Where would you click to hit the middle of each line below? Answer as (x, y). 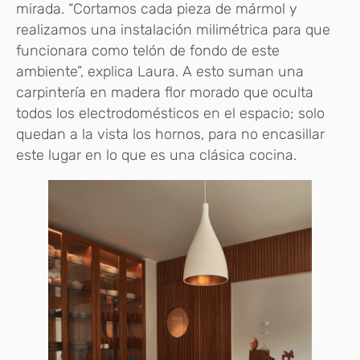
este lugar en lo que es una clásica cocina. (158, 155)
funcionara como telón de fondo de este (148, 51)
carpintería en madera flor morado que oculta (165, 93)
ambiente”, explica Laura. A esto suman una (160, 72)
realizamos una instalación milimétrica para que (173, 30)
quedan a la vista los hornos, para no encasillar (170, 135)
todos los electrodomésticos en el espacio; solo (170, 114)
